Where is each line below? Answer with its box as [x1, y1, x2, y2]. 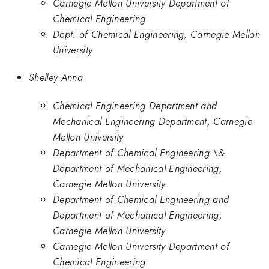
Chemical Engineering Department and [53, 98, 217, 113]
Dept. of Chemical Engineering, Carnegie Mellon [53, 26, 261, 41]
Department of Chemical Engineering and [53, 192, 229, 207]
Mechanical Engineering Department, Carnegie [53, 113, 253, 128]
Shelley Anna [29, 70, 83, 85]
